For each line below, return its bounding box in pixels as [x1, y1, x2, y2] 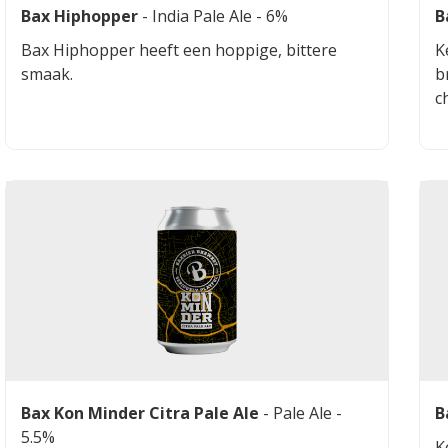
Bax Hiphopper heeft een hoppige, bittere [21, 38, 338, 61]
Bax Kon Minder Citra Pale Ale [21, 401, 260, 424]
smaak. [21, 62, 74, 85]
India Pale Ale [152, 4, 257, 27]
